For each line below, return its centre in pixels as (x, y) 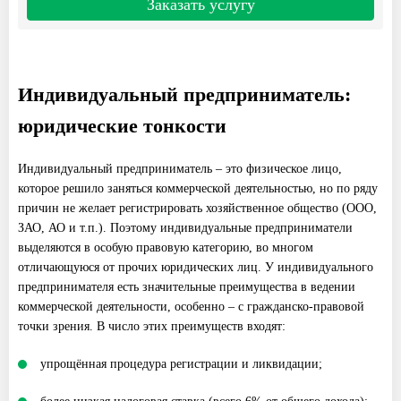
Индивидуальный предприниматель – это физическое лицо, (180, 168)
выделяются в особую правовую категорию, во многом (166, 247)
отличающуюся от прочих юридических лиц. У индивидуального (196, 267)
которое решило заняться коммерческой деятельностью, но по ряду (198, 188)
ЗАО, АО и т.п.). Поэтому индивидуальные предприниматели (185, 227)
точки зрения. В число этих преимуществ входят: (152, 326)
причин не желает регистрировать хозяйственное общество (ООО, (197, 208)
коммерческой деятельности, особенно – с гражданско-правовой (191, 306)
